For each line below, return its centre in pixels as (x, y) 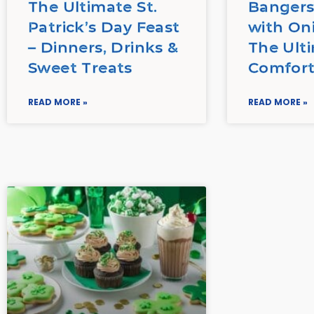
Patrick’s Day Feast (104, 27)
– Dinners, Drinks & (103, 48)
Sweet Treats (80, 68)
